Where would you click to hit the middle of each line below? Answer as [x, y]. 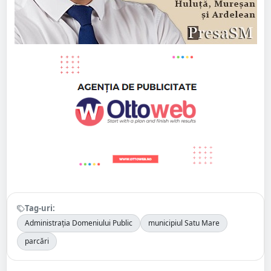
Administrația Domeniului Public [79, 223]
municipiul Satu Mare [184, 223]
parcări [37, 241]
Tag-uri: [40, 208]
